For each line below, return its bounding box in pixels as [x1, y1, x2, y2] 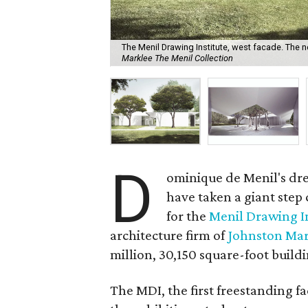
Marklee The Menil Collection [122, 53, 234, 64]
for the [166, 208, 210, 224]
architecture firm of [110, 227, 228, 243]
